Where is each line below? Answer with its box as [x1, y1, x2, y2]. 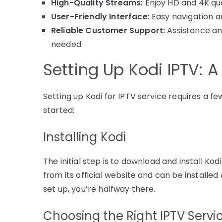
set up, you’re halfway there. [43, 183, 156, 195]
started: [43, 104, 75, 116]
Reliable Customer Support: [51, 24, 166, 36]
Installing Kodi [43, 128, 126, 145]
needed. [51, 38, 83, 50]
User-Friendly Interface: [51, 10, 150, 22]
